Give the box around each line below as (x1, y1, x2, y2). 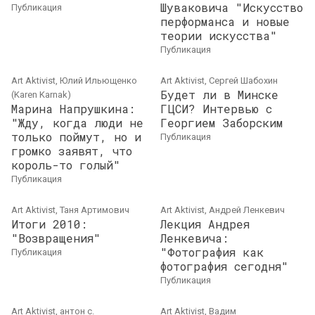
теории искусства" (160, 28, 277, 43)
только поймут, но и (11, 129, 141, 144)
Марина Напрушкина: (11, 101, 135, 116)
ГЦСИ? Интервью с (160, 101, 272, 116)
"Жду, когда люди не (11, 115, 143, 130)
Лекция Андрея (160, 217, 250, 231)
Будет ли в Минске (160, 87, 278, 102)
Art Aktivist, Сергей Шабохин (160, 75, 278, 86)
